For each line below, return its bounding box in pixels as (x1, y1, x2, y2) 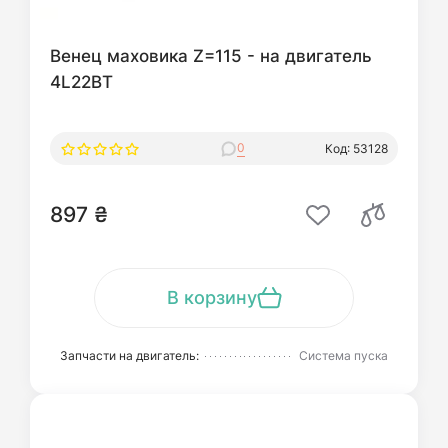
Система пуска (299, 348, 388, 363)
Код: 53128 (325, 140, 388, 156)
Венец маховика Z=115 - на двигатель (50, 45, 372, 66)
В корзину (166, 287, 257, 308)
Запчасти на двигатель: (60, 348, 199, 363)
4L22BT (50, 71, 113, 92)
